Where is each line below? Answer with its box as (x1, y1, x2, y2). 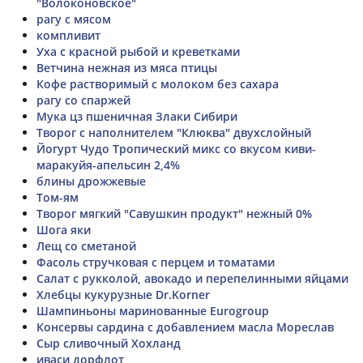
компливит (36, 27, 100, 43)
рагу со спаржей (36, 92, 130, 108)
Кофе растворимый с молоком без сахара (36, 75, 279, 92)
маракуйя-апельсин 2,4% (36, 156, 180, 173)
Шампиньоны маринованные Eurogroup (36, 302, 269, 318)
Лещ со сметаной (36, 237, 136, 254)
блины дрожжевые (36, 173, 146, 189)
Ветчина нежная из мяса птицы (36, 59, 217, 75)
